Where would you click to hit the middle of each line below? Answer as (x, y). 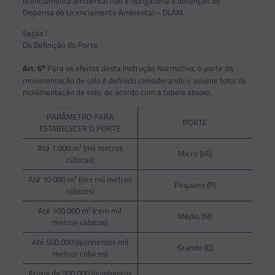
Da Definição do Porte (60, 45)
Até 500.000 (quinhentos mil (80, 242)
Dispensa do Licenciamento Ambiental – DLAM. (103, 13)
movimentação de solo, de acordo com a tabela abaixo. (117, 92)
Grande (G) (195, 247)
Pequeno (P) (195, 184)
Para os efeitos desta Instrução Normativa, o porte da (139, 68)
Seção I (35, 33)
